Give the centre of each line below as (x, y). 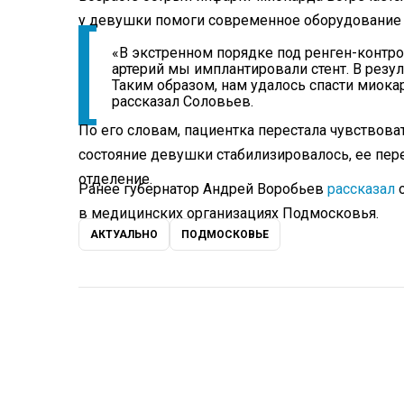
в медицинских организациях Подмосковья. (229, 214)
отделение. (115, 179)
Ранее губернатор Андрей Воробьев (203, 189)
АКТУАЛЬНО (124, 235)
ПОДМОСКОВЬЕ (225, 235)
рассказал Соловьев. (183, 102)
